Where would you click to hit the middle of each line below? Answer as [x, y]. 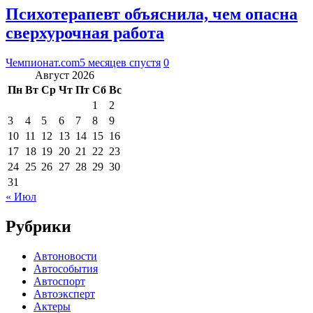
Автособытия [66, 268]
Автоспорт [59, 281]
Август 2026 [65, 75]
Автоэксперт [64, 293]
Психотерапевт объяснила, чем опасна [152, 14]
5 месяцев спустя [120, 62]
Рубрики [38, 226]
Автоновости [65, 256]
